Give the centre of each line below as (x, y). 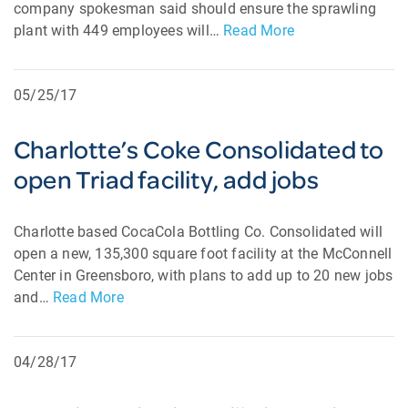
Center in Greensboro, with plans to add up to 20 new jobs (204, 275)
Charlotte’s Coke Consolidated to (199, 149)
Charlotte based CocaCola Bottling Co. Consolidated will (199, 232)
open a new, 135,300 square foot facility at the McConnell (203, 254)
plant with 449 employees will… (119, 31)
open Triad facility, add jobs (166, 179)
